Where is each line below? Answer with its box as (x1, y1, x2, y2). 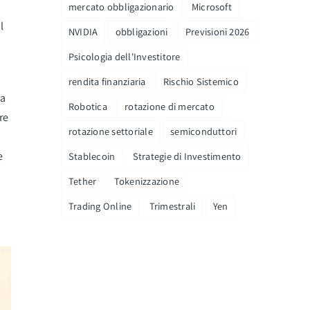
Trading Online (69, 199, 132, 212)
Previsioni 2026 (185, 24, 250, 38)
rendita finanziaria (69, 74, 146, 88)
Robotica (69, 99, 107, 113)
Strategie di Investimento (132, 149, 241, 163)
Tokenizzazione (113, 174, 180, 188)
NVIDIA (69, 24, 98, 38)
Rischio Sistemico (163, 74, 239, 88)
